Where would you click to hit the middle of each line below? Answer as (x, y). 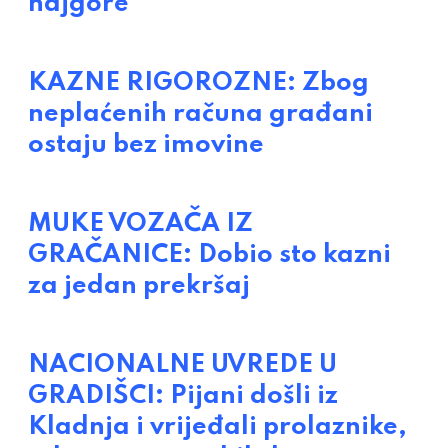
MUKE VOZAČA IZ (140, 224)
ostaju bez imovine (146, 145)
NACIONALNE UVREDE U (182, 365)
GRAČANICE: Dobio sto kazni (209, 255)
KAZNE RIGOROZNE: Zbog (198, 83)
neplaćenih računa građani (200, 114)
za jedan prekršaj (139, 286)
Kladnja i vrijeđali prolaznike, (217, 427)
